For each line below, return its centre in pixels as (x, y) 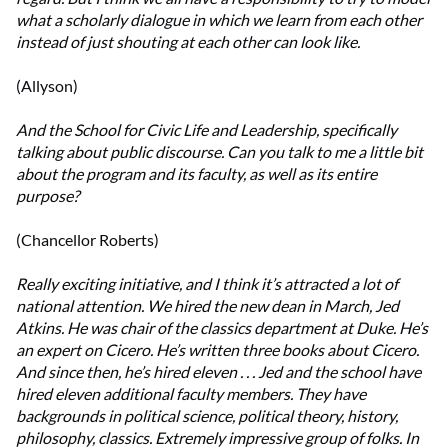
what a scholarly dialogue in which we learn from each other (219, 20)
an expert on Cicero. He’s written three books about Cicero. (217, 350)
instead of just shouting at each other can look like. (188, 42)
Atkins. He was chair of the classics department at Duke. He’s (222, 328)
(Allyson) (47, 86)
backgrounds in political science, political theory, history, (207, 416)
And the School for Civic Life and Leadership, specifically (206, 130)
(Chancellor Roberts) (87, 240)
